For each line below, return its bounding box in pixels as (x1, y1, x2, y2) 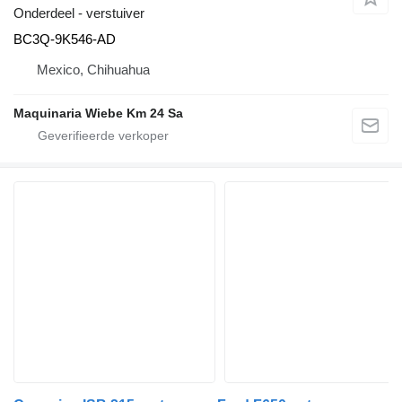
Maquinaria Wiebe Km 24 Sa (13, 106, 183, 120)
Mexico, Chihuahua (37, 62, 150, 77)
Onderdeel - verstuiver (13, 5, 144, 21)
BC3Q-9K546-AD (13, 31, 116, 47)
